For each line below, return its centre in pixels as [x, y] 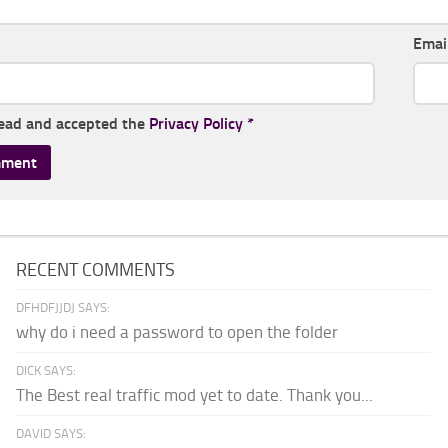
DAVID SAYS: [51, 433]
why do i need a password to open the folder [177, 331]
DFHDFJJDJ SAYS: [63, 307]
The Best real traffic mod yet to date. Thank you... [195, 394]
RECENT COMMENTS [96, 269]
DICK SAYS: [46, 370]
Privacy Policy [196, 123]
